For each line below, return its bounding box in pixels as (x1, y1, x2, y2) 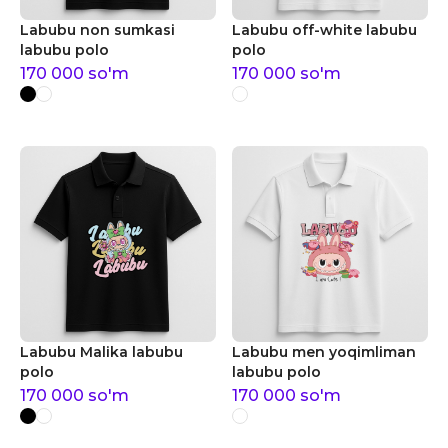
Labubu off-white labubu (232, 21, 417, 39)
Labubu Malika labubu (20, 343, 183, 361)
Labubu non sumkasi (20, 21, 175, 39)
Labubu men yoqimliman (232, 343, 416, 361)
